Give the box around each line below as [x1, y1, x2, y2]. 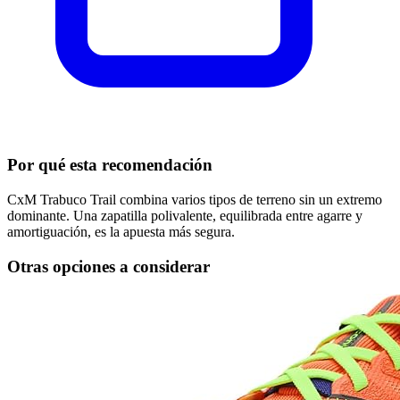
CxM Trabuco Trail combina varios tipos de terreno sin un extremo [7, 192, 382, 208]
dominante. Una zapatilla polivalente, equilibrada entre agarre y [7, 208, 362, 224]
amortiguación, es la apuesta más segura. [7, 224, 235, 240]
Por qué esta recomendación [7, 155, 212, 175]
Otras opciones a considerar [7, 256, 210, 276]
